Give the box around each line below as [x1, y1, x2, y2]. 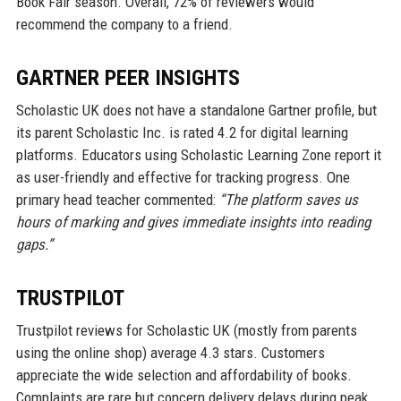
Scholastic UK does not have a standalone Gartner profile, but [15, 100, 377, 119]
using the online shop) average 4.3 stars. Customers [15, 343, 325, 362]
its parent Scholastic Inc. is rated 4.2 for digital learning [15, 123, 348, 141]
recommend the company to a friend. [15, 14, 233, 33]
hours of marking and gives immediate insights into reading [15, 212, 371, 231]
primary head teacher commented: [15, 190, 219, 209]
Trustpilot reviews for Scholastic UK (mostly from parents [15, 320, 357, 339]
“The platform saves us [218, 190, 358, 209]
